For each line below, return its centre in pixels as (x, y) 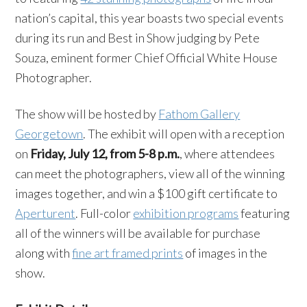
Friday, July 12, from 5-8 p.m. (105, 153)
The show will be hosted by (87, 114)
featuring (265, 213)
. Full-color (105, 213)
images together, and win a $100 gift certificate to (147, 193)
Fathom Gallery (199, 114)
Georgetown (49, 134)
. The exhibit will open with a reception (184, 134)
